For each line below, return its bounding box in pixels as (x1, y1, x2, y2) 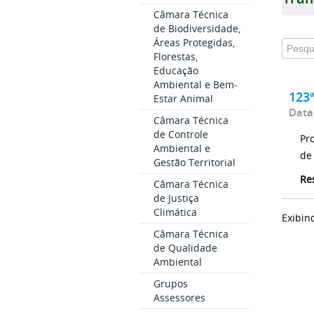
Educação (153, 64, 198, 78)
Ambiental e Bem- (153, 78, 238, 92)
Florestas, (153, 50, 198, 64)
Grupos (153, 277, 188, 291)
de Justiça (153, 191, 199, 205)
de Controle (153, 128, 208, 142)
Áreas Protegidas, (153, 36, 235, 50)
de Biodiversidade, (153, 22, 240, 36)
